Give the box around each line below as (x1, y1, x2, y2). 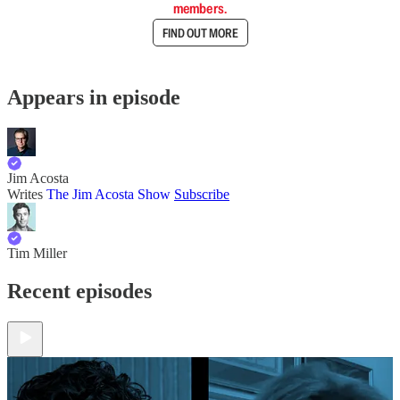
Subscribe (174, 186, 229, 202)
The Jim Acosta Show (46, 186, 171, 202)
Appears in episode (7, 85, 180, 109)
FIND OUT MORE (162, 24, 238, 41)
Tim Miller (7, 245, 67, 261)
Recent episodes (7, 279, 152, 303)
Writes (7, 186, 46, 202)
